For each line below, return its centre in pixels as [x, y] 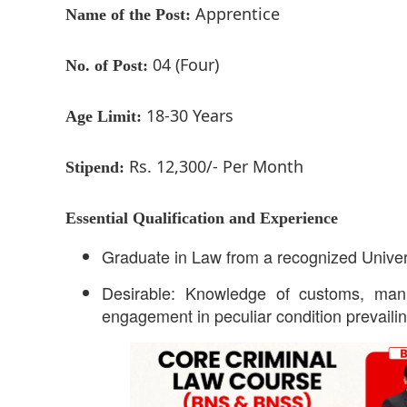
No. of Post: [107, 65]
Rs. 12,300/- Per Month [214, 166]
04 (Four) [184, 64]
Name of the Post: [128, 14]
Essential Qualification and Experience [202, 218]
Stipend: [95, 167]
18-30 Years [188, 115]
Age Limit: [104, 116]
